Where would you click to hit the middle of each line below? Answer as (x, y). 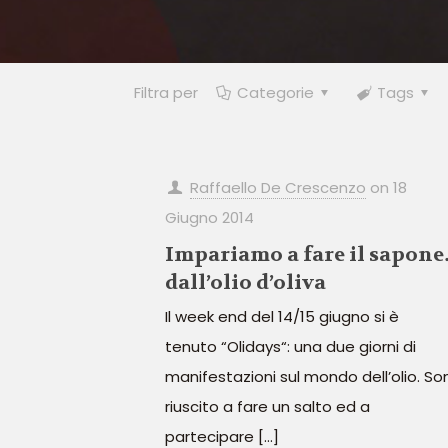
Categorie (275, 92)
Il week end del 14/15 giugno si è (281, 316)
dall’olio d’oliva (245, 282)
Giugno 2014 (209, 217)
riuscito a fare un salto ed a (267, 406)
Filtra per (166, 92)
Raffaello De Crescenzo (277, 187)
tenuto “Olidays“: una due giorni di (290, 346)
